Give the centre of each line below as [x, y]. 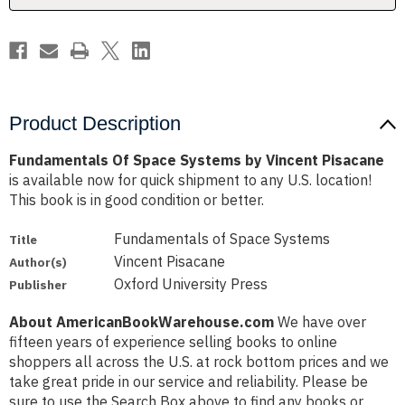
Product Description [95, 124]
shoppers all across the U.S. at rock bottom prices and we [199, 362]
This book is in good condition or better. [137, 200]
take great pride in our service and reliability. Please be [188, 382]
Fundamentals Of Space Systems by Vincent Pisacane [197, 160]
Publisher [38, 285]
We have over [320, 322]
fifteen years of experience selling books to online [173, 342]
